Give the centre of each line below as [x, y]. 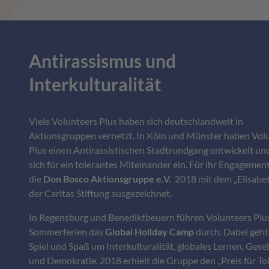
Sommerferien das [67, 231]
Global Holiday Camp [150, 231]
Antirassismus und [102, 60]
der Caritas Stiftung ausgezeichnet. [100, 193]
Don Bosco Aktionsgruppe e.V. [107, 178]
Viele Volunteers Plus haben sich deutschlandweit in [136, 121]
